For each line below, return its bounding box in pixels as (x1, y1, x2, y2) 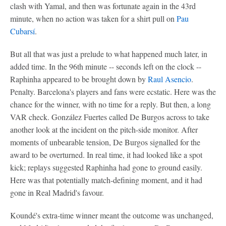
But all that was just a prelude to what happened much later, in (10, 48, 207, 59)
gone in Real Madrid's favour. (10, 187, 104, 198)
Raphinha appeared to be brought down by (10, 74, 148, 84)
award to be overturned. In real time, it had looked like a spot (10, 149, 202, 160)
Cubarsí (10, 26, 35, 36)
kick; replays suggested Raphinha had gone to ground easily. (10, 162, 202, 173)
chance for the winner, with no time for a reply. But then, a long (10, 99, 211, 109)
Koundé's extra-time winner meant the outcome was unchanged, (10, 210, 213, 220)
